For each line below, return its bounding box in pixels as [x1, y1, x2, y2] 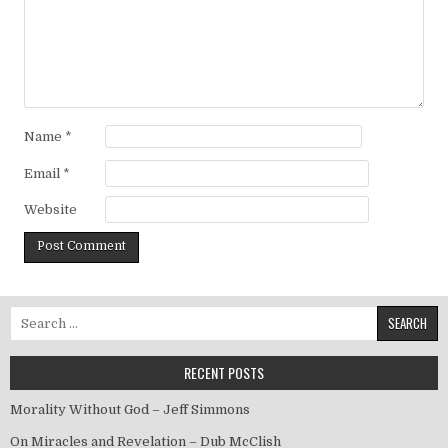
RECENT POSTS [184, 362, 264, 384]
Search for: [9, 307, 80, 323]
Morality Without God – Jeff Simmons [10, 402, 250, 418]
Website [24, 202, 77, 218]
